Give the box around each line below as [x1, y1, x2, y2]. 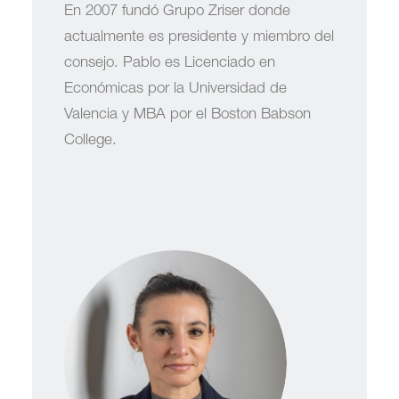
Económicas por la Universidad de [64, 82, 287, 97]
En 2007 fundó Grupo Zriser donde [64, 4, 290, 20]
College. [64, 134, 117, 149]
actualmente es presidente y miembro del [64, 30, 334, 45]
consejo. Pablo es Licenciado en [64, 56, 275, 71]
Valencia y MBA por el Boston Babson [64, 108, 311, 123]
